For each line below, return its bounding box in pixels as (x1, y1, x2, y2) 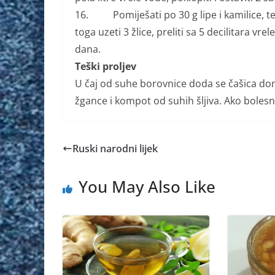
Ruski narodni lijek (72, 142, 158, 155)
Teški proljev (75, 60, 136, 73)
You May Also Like (79, 176, 215, 198)
